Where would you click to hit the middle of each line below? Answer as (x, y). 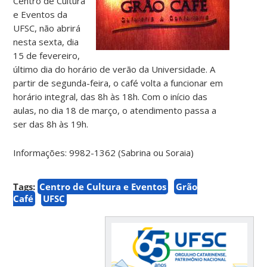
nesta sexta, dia (46, 41)
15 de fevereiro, (47, 55)
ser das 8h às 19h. (51, 124)
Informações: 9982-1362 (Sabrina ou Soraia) (104, 152)
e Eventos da (41, 14)
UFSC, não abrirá (47, 28)
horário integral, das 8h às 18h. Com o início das (111, 96)
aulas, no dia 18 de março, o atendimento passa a (115, 110)
